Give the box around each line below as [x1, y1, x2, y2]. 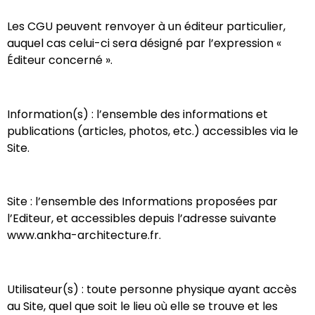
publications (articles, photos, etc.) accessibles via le [7, 122, 298, 139]
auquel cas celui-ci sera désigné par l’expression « [7, 34, 281, 51]
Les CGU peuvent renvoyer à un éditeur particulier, [7, 18, 285, 34]
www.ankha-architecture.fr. [7, 227, 161, 244]
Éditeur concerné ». [7, 51, 115, 68]
